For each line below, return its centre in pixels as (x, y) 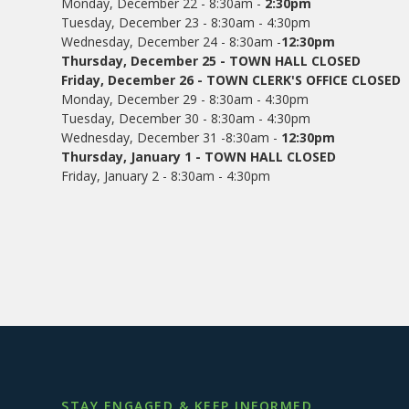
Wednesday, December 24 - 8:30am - (172, 42)
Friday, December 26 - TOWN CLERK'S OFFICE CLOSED (231, 80)
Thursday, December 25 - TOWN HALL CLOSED (211, 61)
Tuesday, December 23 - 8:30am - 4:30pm (186, 22)
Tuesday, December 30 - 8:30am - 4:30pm (186, 118)
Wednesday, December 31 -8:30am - (172, 137)
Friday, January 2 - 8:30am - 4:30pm (166, 176)
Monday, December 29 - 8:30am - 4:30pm (185, 99)
